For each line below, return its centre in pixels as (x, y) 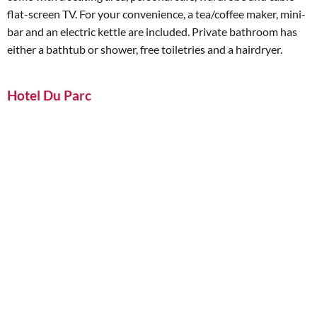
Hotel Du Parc (49, 95)
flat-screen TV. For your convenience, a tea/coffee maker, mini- (156, 14)
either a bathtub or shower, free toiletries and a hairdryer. (144, 50)
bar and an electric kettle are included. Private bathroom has (152, 32)
